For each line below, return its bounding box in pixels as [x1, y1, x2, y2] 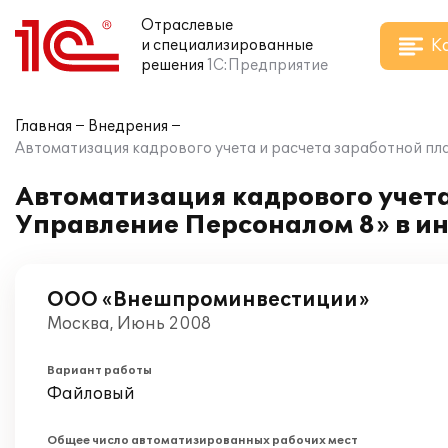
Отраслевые [141, 17, 233, 34]
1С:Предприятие [207, 57, 328, 74]
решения [141, 57, 204, 74]
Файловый [47, 384, 135, 404]
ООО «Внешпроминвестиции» [47, 288, 369, 312]
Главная [15, 118, 72, 135]
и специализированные [141, 37, 313, 54]
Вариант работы [47, 364, 152, 377]
